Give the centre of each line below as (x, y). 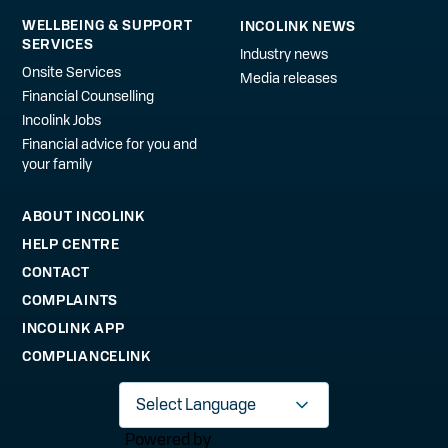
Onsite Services (71, 71)
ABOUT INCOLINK (83, 215)
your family (56, 163)
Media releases (288, 77)
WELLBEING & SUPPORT (107, 24)
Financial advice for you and (109, 143)
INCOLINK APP (73, 327)
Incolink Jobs (61, 119)
